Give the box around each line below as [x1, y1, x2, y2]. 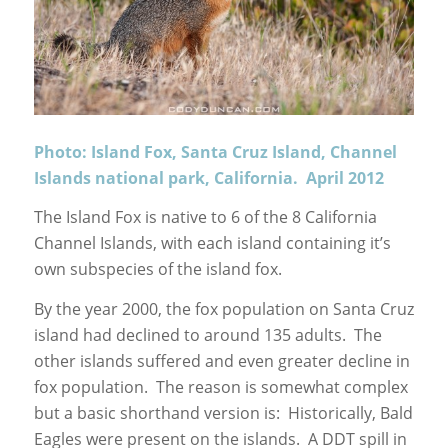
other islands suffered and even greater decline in [33, 350, 410, 373]
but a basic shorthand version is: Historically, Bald [33, 402, 413, 425]
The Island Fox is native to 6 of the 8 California [33, 206, 377, 229]
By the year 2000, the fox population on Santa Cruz [33, 298, 414, 321]
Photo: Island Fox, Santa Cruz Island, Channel [33, 140, 397, 163]
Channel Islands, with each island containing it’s [33, 232, 391, 255]
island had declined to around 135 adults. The [33, 324, 382, 347]
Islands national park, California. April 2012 [33, 166, 384, 189]
